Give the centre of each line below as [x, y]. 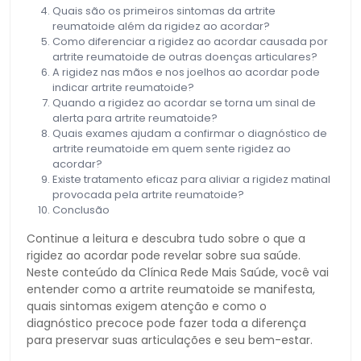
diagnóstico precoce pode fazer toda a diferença [166, 323]
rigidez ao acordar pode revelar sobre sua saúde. [164, 255]
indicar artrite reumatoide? [123, 87]
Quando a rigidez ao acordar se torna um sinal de [184, 102]
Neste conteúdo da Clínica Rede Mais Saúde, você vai [178, 272]
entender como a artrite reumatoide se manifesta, [171, 289]
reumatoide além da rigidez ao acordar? [161, 26]
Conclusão [81, 210]
